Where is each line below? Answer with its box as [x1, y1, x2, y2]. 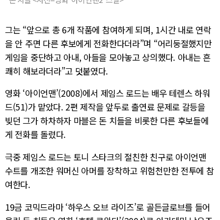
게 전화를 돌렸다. [5, 128, 66, 141]
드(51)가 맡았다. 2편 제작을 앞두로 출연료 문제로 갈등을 [5, 101, 205, 113]
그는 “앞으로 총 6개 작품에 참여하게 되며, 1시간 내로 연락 [5, 23, 211, 36]
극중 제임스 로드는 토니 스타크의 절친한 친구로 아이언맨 [5, 151, 206, 163]
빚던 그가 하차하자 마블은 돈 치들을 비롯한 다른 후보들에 [5, 114, 209, 127]
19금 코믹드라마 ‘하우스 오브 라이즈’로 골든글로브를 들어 [5, 200, 211, 213]
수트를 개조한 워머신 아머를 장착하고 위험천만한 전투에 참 [5, 165, 214, 177]
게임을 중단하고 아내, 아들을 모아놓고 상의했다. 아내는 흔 [5, 51, 211, 63]
